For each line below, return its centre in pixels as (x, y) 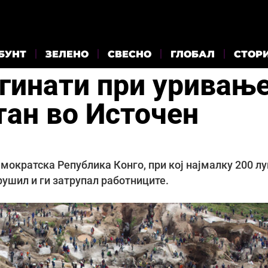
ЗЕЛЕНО (67, 54)
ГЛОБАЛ (193, 54)
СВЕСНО (130, 54)
